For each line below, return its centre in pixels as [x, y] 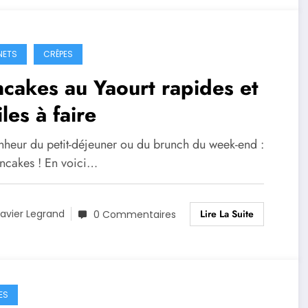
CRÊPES [58, 54]
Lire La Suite [227, 213]
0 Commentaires [134, 214]
